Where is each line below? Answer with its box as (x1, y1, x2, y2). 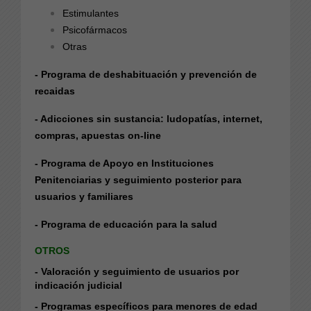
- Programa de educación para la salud (35, 218, 217, 230)
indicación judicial (35, 279, 122, 291)
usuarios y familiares (35, 190, 133, 202)
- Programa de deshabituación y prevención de (35, 68, 257, 80)
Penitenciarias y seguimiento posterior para (35, 174, 242, 185)
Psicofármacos (62, 24, 127, 35)
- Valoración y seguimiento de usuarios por (35, 265, 239, 277)
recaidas (35, 85, 75, 96)
